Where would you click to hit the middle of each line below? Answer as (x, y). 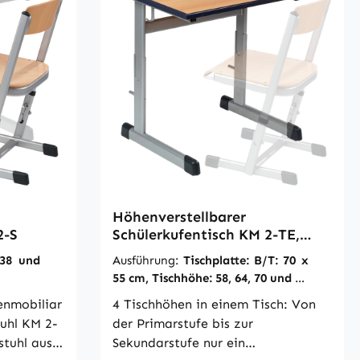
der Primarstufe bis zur (182, 323)
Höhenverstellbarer (179, 217)
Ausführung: (147, 260)
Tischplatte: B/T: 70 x (245, 260)
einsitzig (143, 252)
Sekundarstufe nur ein (178, 343)
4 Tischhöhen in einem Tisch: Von (214, 304)
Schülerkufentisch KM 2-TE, (206, 235)
